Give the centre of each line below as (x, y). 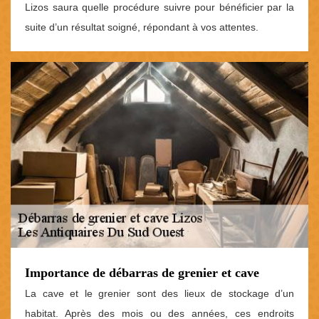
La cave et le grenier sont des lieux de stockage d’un (159, 294)
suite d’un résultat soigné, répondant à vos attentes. (142, 27)
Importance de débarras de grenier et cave (142, 273)
